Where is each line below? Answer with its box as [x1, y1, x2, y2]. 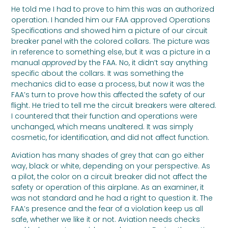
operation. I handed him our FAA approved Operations [11, 14, 211, 25]
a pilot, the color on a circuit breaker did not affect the [11, 172, 208, 182]
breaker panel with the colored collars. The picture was [11, 36, 210, 46]
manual [11, 57, 42, 68]
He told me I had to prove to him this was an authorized [11, 4, 215, 14]
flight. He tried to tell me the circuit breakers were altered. [11, 100, 217, 110]
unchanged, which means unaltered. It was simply [11, 121, 194, 132]
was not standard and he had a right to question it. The [11, 193, 213, 203]
